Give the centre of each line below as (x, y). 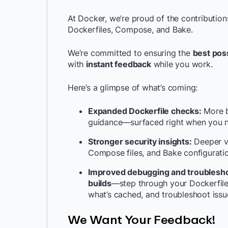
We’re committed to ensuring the (130, 53)
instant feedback (119, 64)
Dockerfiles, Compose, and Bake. (130, 30)
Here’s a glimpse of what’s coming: (133, 88)
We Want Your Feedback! (141, 219)
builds (100, 183)
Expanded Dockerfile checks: (145, 111)
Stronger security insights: (140, 141)
